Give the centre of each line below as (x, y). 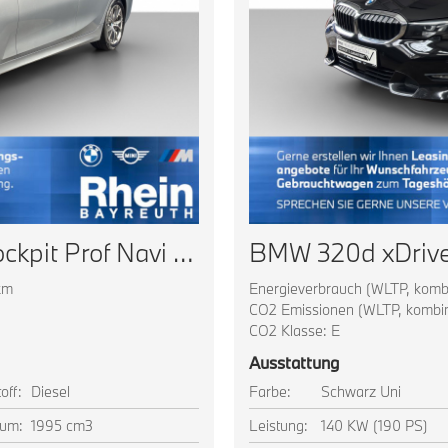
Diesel (50, 391)
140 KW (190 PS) (374, 425)
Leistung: (278, 425)
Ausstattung (294, 362)
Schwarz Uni (361, 391)
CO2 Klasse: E (294, 330)
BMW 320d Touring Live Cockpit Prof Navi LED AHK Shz (183, 252)
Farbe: (270, 391)
